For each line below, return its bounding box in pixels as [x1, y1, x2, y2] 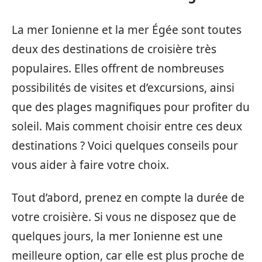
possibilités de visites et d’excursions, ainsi [12, 80, 235, 95]
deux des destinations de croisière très [12, 42, 216, 57]
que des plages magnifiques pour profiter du [12, 99, 250, 115]
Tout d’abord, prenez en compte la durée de [12, 189, 244, 205]
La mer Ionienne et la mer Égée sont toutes [12, 22, 242, 37]
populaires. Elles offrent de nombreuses [12, 61, 224, 76]
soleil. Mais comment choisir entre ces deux [12, 119, 242, 134]
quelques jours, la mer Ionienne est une [12, 228, 223, 244]
